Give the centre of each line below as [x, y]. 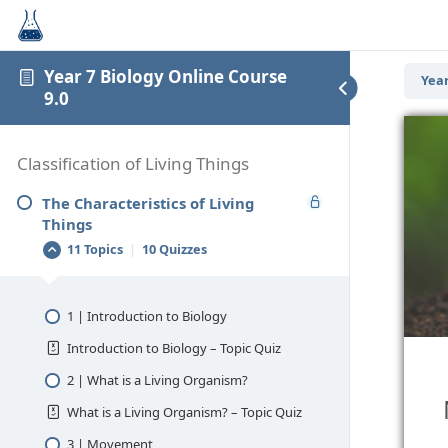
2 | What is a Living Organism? [157, 379]
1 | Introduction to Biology [146, 315]
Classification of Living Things [133, 163]
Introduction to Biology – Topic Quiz [173, 347]
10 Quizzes [173, 249]
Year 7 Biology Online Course [166, 76]
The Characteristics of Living [148, 202]
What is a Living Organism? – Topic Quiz [184, 411]
